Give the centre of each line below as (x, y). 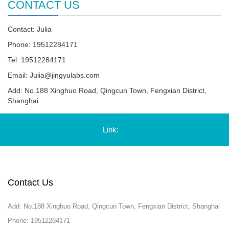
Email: (19, 75)
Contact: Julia (30, 29)
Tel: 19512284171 (37, 60)
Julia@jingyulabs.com (65, 75)
